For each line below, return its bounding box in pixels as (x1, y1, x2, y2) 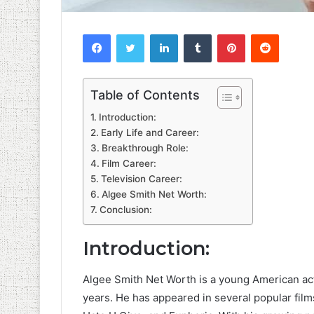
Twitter (144, 27, 175, 39)
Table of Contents (90, 87, 200, 102)
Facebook (110, 27, 153, 39)
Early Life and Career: (100, 126, 199, 138)
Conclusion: (99, 203, 152, 215)
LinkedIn (177, 27, 214, 39)
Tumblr (211, 27, 240, 39)
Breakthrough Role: (101, 142, 189, 153)
